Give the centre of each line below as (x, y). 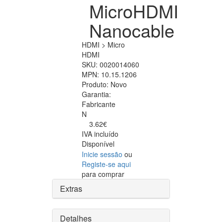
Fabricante (99, 104)
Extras (71, 189)
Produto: (96, 84)
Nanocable (132, 30)
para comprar (103, 174)
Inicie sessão (102, 154)
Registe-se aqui (106, 164)
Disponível (98, 144)
